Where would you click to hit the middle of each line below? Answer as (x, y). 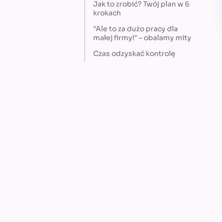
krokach (107, 13)
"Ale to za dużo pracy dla (136, 29)
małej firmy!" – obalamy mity (142, 38)
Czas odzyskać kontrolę (134, 54)
